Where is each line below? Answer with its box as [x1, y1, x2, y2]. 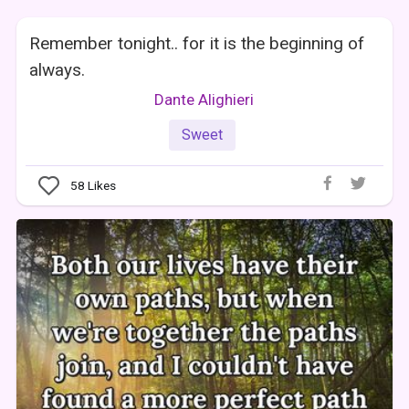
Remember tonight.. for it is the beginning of [29, 33, 365, 55]
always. [29, 59, 86, 81]
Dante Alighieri [154, 90, 255, 110]
